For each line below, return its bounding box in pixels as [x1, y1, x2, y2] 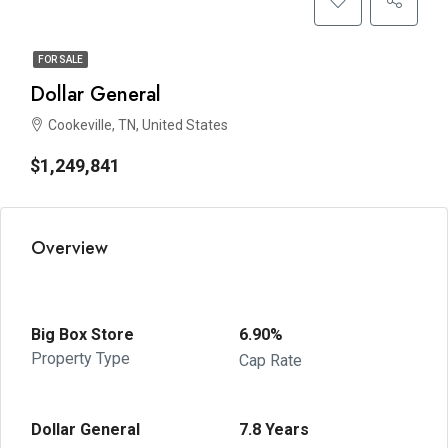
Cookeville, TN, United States [48, 117, 228, 133]
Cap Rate [239, 351, 302, 370]
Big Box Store [31, 325, 134, 344]
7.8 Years [239, 420, 309, 439]
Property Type [31, 349, 130, 368]
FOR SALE [38, 54, 83, 65]
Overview [31, 235, 108, 261]
